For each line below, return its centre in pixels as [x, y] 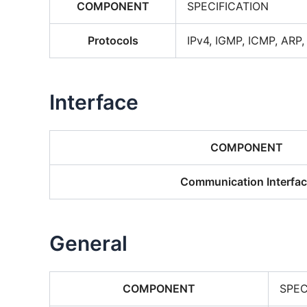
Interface [94, 102]
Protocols [113, 40]
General [88, 243]
